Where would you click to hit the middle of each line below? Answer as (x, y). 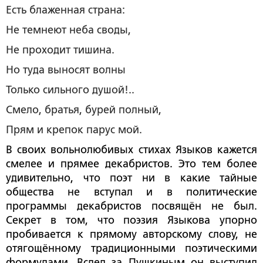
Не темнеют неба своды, (68, 30)
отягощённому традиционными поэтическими (131, 248)
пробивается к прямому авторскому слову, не (131, 234)
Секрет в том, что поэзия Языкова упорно (131, 220)
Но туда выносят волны (66, 70)
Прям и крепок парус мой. (74, 129)
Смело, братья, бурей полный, (84, 109)
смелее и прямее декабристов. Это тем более (131, 163)
